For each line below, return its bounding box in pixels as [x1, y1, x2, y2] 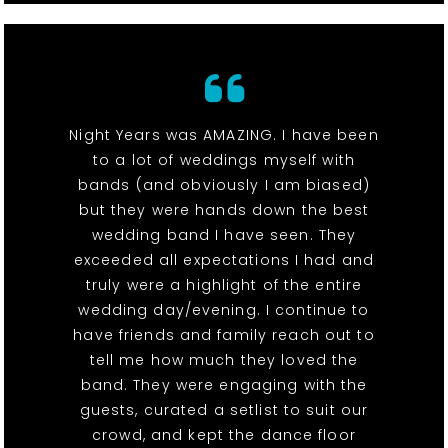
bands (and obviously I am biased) [78, 174, 370, 195]
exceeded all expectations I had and [73, 249, 375, 270]
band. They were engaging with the [80, 374, 368, 395]
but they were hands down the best [78, 199, 370, 220]
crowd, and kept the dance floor [92, 424, 356, 445]
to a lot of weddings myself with [93, 149, 355, 170]
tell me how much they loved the [89, 349, 359, 370]
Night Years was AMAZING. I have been [69, 124, 379, 145]
